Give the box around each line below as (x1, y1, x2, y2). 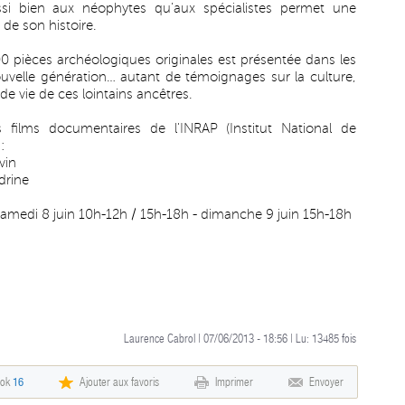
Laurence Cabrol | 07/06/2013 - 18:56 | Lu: (124, 332, 312, 345)
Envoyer (309, 375, 344, 389)
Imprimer (215, 375, 253, 389)
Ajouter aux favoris (80, 375, 159, 389)
